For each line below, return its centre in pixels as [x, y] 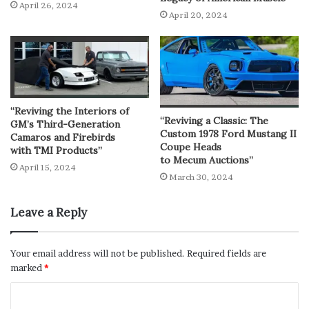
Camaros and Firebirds [63, 138]
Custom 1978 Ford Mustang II [228, 134]
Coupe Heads [191, 147]
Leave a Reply [49, 213]
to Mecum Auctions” [207, 160]
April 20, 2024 [198, 14]
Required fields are [227, 253]
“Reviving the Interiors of [70, 111]
